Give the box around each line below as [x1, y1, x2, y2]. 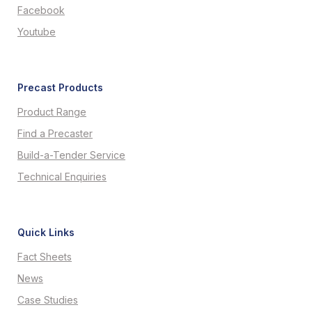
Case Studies [17, 294, 78, 306]
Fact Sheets [17, 251, 72, 263]
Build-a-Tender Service [17, 149, 125, 161]
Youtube [17, 26, 56, 38]
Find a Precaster [17, 127, 93, 139]
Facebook [17, 4, 65, 16]
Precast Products [17, 81, 103, 93]
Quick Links [17, 226, 75, 238]
